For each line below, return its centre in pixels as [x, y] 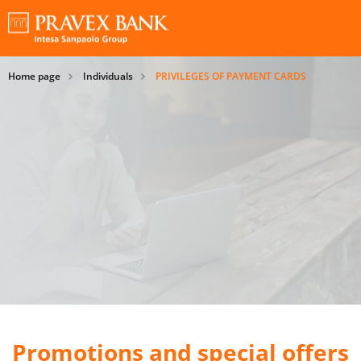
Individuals [108, 76]
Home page [34, 76]
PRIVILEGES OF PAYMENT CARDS [231, 76]
